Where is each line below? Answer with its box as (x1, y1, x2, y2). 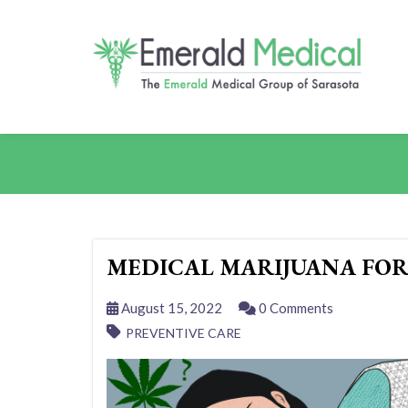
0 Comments (256, 300, 333, 316)
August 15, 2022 (118, 300, 222, 316)
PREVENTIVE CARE (126, 325, 241, 341)
